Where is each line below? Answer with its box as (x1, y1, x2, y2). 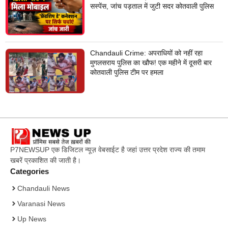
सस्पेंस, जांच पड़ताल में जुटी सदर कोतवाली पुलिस (90, 2, 214, 10)
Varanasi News (17, 199, 65, 208)
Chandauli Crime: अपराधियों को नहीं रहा (90, 48, 203, 57)
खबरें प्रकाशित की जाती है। (10, 156, 81, 164)
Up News (17, 214, 46, 223)
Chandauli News (17, 184, 70, 192)
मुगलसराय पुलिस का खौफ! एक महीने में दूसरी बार (90, 58, 212, 67)
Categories (10, 166, 49, 176)
